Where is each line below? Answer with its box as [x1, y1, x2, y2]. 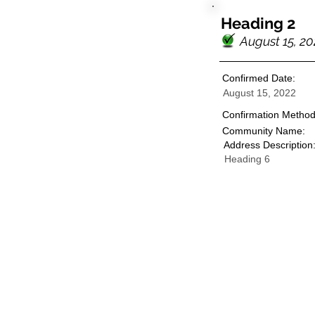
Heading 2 [221, 14, 295, 32]
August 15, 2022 [223, 87, 296, 98]
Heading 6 [224, 153, 270, 165]
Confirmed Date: [222, 72, 295, 84]
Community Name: [222, 125, 305, 136]
